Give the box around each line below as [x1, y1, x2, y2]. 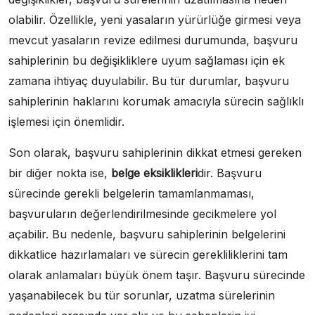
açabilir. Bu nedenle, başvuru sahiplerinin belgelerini [8, 227, 285, 241]
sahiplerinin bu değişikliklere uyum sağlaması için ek [8, 53, 285, 67]
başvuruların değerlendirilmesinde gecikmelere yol [8, 207, 276, 221]
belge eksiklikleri [111, 166, 198, 180]
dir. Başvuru [198, 166, 262, 180]
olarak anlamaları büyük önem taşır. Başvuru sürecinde [8, 268, 305, 282]
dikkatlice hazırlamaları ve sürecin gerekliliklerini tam [8, 247, 288, 262]
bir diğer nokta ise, [8, 166, 111, 180]
